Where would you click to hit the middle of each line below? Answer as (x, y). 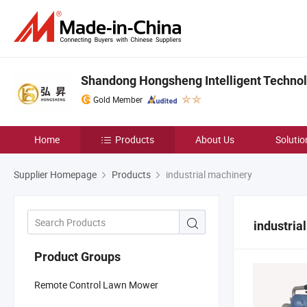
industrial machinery (208, 174)
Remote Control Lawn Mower (96, 284)
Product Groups (77, 256)
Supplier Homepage (55, 174)
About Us (215, 139)
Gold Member (118, 99)
